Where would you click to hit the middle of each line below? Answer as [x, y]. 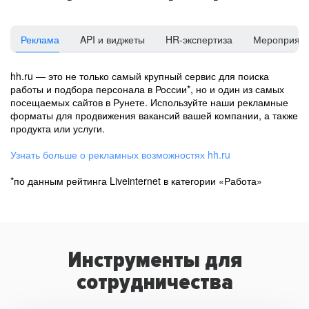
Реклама [40, 39]
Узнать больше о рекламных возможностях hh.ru [120, 154]
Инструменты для [154, 260]
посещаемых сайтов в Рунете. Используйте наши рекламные [149, 102]
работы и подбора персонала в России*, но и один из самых [147, 89]
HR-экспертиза [199, 39]
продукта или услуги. [58, 128]
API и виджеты [112, 39]
